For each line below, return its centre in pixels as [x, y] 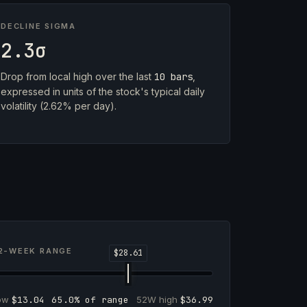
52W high [158, 299]
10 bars [173, 77]
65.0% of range [90, 300]
